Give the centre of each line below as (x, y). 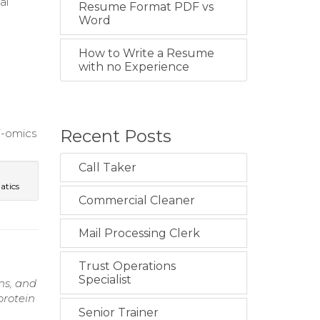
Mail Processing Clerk (139, 234)
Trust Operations (127, 266)
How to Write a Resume (146, 54)
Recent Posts (115, 136)
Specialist (105, 280)
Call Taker (107, 168)
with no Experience (134, 67)
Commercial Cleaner (136, 201)
